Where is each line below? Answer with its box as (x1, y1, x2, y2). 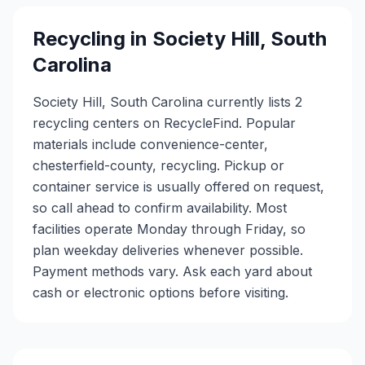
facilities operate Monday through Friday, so (33, 221, 306, 237)
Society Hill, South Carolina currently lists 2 (33, 94, 302, 110)
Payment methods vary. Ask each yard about (33, 263, 312, 279)
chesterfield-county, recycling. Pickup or (33, 157, 284, 174)
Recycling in (33, 27, 152, 51)
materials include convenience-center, (33, 136, 268, 152)
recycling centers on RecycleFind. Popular (33, 115, 296, 131)
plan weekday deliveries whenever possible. (33, 242, 303, 258)
